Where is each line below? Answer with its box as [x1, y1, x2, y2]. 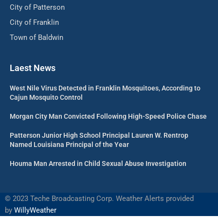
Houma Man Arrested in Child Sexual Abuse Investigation [10, 159, 186, 167]
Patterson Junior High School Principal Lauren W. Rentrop [10, 131, 188, 139]
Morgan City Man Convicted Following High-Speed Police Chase [10, 112, 207, 120]
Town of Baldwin [10, 33, 63, 42]
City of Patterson [10, 2, 65, 12]
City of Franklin [10, 18, 59, 27]
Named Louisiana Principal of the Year [10, 140, 129, 148]
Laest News [10, 62, 55, 73]
